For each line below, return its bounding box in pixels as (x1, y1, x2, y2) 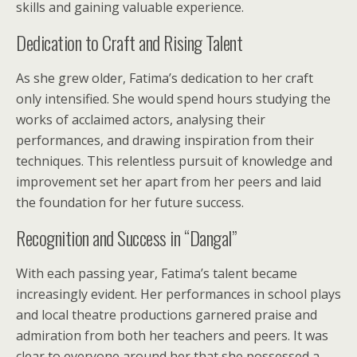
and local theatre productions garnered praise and (16, 306, 317, 324)
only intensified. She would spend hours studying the (16, 90, 331, 108)
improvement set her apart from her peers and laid (16, 173, 321, 190)
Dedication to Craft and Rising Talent (16, 28, 243, 57)
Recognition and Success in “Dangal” (16, 223, 237, 252)
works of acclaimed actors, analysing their (16, 111, 265, 128)
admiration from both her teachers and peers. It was (16, 327, 328, 344)
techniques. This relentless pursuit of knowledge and (16, 152, 332, 170)
